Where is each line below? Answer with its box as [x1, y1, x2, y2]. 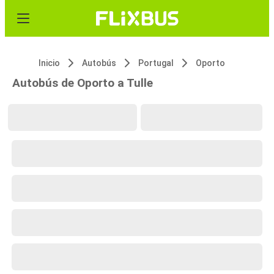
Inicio [39, 58, 60, 68]
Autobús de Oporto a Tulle [12, 76, 153, 90]
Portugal [138, 58, 174, 68]
